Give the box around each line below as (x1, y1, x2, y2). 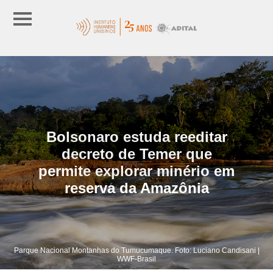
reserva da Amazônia (64, 179, 209, 196)
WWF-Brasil (117, 254, 156, 263)
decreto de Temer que (61, 145, 212, 162)
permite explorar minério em (38, 162, 235, 179)
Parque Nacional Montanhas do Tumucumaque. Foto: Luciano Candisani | (13, 246, 260, 255)
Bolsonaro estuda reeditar (46, 128, 227, 145)
